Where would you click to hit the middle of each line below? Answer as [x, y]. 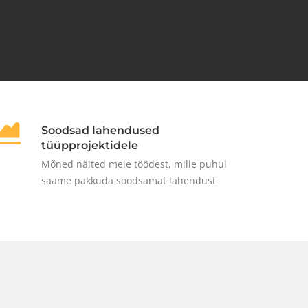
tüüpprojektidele [90, 145]
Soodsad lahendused [100, 130]
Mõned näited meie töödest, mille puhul [134, 164]
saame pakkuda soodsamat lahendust [129, 180]
